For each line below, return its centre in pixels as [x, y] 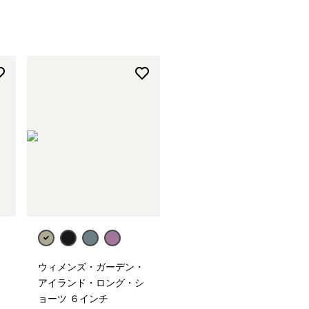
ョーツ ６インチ [73, 298]
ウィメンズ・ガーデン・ [91, 266]
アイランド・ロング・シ [91, 282]
